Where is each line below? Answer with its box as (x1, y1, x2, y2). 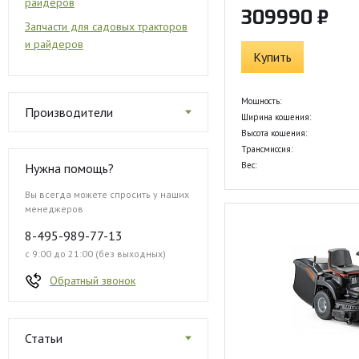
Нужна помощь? (25, 160, 114, 176)
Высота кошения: (241, 127, 307, 139)
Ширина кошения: (241, 111, 311, 123)
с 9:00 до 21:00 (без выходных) (25, 248, 166, 260)
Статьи (25, 330, 63, 346)
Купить (253, 49, 292, 65)
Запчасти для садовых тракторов (25, 19, 188, 34)
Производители (25, 104, 113, 120)
